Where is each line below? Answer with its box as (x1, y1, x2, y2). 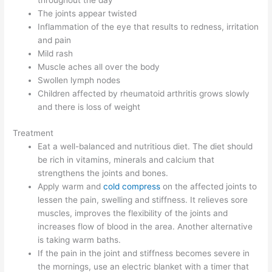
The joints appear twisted (38, 8, 137, 19)
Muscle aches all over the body (38, 62, 160, 72)
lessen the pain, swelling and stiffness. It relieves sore (38, 194, 248, 205)
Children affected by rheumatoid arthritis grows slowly (38, 89, 250, 99)
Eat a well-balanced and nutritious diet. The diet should (38, 141, 253, 151)
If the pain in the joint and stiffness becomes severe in (38, 248, 250, 258)
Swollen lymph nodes (38, 75, 121, 86)
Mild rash (38, 49, 73, 59)
